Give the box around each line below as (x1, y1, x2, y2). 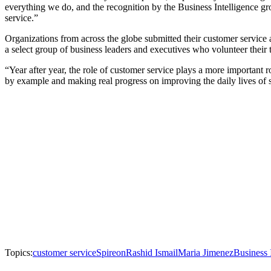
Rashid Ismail (126, 247, 178, 258)
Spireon (96, 247, 126, 258)
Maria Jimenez (178, 247, 233, 258)
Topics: (5, 247, 33, 258)
